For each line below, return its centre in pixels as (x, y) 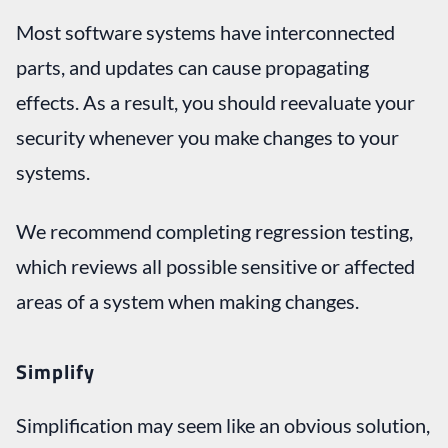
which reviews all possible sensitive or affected (215, 265)
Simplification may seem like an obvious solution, (223, 424)
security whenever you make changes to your (207, 136)
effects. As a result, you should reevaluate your (215, 101)
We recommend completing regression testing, (214, 230)
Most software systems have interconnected (205, 31)
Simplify (55, 371)
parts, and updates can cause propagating (192, 66)
